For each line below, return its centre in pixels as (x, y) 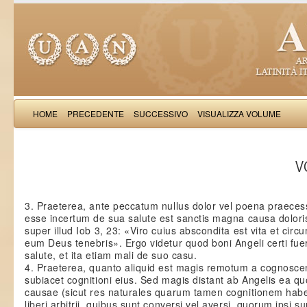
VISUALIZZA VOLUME (239, 113)
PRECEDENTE (96, 113)
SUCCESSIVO (161, 113)
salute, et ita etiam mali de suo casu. (111, 255)
